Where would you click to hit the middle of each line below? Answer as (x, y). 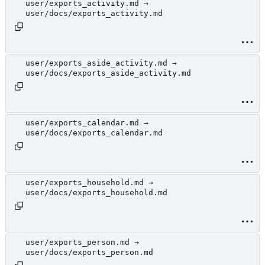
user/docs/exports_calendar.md (94, 133)
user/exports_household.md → (89, 183)
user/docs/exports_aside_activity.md (108, 73)
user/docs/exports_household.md (96, 193)
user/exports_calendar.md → (87, 123)
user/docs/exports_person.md (89, 253)
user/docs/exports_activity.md (94, 14)
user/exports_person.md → (82, 243)
